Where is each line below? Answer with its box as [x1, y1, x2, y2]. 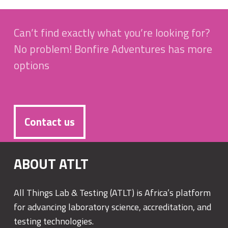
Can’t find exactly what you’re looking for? [14, 24, 210, 41]
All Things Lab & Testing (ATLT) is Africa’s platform [14, 185, 211, 199]
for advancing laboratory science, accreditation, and [14, 199, 211, 214]
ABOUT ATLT [14, 153, 89, 174]
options [14, 57, 49, 74]
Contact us [24, 113, 75, 130]
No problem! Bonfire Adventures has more [14, 41, 212, 58]
